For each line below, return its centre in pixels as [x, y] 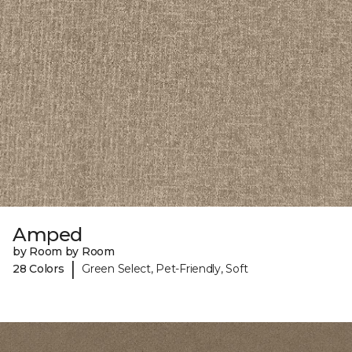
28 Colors [38, 268]
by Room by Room [64, 252]
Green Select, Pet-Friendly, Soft [165, 268]
